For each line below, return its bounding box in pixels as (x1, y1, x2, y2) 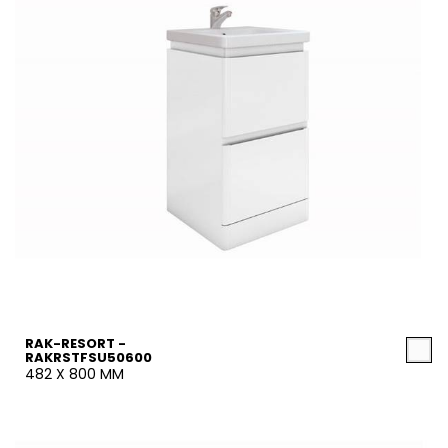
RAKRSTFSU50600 (25, 348, 152, 367)
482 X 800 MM (25, 364, 124, 384)
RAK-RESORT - (25, 334, 126, 353)
